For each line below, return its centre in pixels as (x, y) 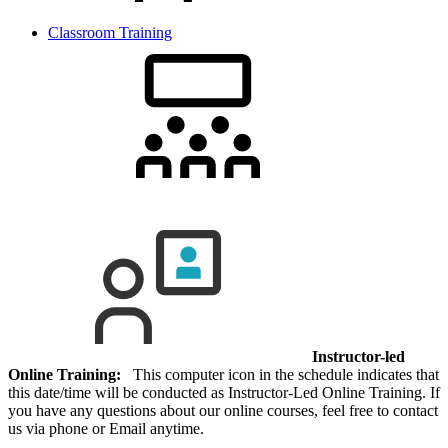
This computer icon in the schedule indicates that (280, 375)
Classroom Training (110, 33)
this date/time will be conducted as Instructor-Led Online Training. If (224, 393)
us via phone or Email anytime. (106, 429)
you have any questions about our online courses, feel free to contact (223, 411)
